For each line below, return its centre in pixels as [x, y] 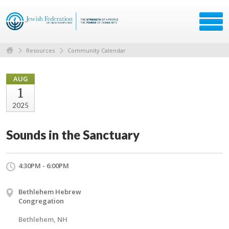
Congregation [41, 201]
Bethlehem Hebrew [50, 191]
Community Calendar [97, 50]
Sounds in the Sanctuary [73, 134]
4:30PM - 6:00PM [44, 165]
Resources [40, 50]
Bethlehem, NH [43, 219]
